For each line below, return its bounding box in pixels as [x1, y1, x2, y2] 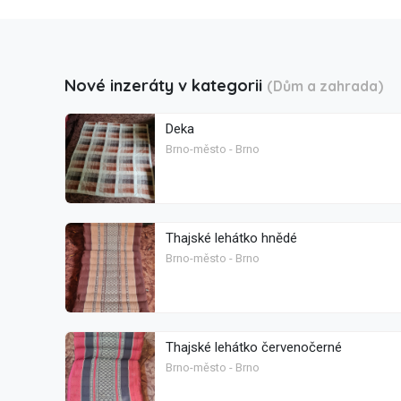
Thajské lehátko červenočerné [166, 339, 342, 356]
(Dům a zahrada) [267, 77, 383, 96]
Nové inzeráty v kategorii [64, 75, 267, 97]
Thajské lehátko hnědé [166, 230, 297, 247]
